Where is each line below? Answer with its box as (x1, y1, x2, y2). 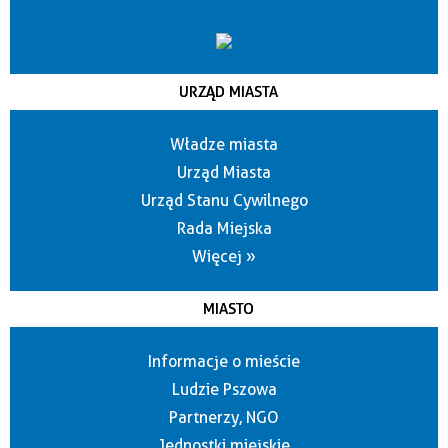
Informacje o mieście (148, 352, 300, 372)
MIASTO (203, 300, 254, 319)
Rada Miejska (176, 219, 272, 239)
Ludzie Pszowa (171, 380, 277, 400)
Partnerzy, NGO (169, 408, 279, 428)
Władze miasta (170, 135, 278, 155)
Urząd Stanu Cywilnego (140, 191, 308, 211)
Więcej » (192, 247, 256, 267)
